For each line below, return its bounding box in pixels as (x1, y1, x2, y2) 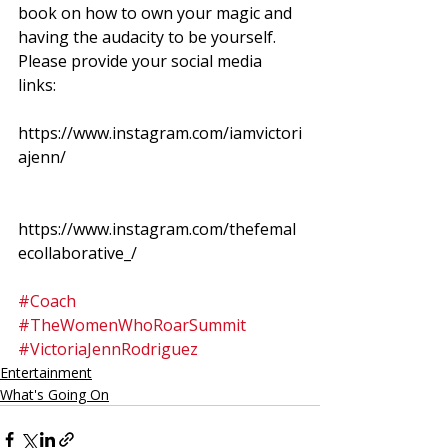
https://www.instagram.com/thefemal (18, 218, 296, 240)
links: (18, 74, 60, 96)
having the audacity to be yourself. (18, 26, 284, 48)
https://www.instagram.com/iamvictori (18, 122, 302, 144)
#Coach (18, 290, 76, 312)
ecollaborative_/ (18, 242, 137, 264)
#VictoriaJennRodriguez (18, 338, 198, 360)
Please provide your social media (18, 50, 266, 72)
